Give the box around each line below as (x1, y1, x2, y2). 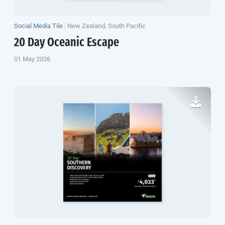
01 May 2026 (14, 55, 50, 63)
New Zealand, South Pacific (67, 22, 146, 30)
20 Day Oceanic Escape (14, 37, 119, 49)
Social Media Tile (14, 22, 63, 30)
